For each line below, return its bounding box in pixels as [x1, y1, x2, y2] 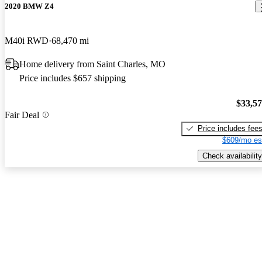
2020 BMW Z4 [5, 2, 54, 11]
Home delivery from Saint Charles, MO [19, 59, 166, 70]
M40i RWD [5, 36, 49, 46]
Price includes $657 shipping [19, 73, 126, 84]
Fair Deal [5, 109, 39, 120]
